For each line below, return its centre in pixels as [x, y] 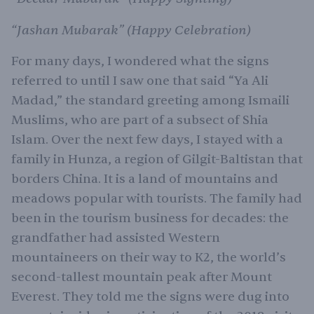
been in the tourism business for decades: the [150, 218]
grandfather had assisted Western [116, 238]
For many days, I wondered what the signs [140, 61]
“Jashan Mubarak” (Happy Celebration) [131, 30]
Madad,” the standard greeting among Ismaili [150, 101]
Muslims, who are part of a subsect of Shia [140, 120]
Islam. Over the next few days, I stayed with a [147, 140]
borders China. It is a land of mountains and [145, 179]
